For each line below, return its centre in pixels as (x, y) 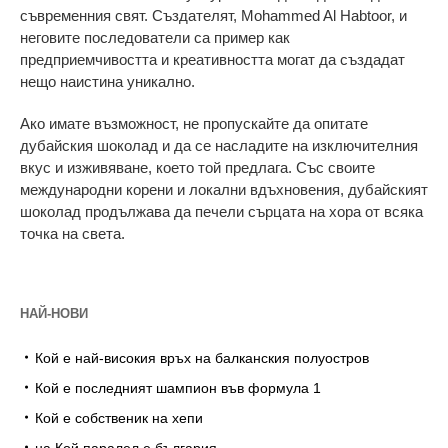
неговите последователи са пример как (155, 37)
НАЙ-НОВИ (54, 313)
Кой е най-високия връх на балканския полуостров (202, 357)
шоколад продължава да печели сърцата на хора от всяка (221, 211)
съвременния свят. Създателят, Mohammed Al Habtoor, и (213, 15)
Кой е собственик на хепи (119, 417)
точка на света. (72, 233)
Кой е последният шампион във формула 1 (178, 387)
